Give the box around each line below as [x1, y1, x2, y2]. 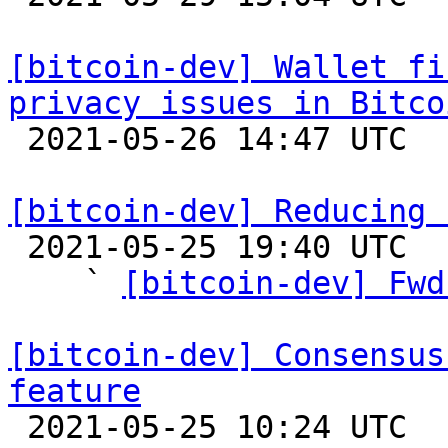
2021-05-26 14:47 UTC [8, 121, 27, 157]
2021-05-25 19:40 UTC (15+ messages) [8, 229, 27, 265]
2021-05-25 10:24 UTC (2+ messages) [8, 409, 27, 445]
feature [8, 373, 141, 409]
